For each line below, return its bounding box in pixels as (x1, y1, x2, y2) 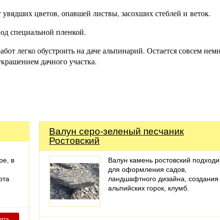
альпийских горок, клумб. (108, 184, 189, 192)
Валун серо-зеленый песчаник (49, 126, 184, 137)
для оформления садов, (108, 165, 187, 173)
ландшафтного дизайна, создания (108, 175, 219, 183)
